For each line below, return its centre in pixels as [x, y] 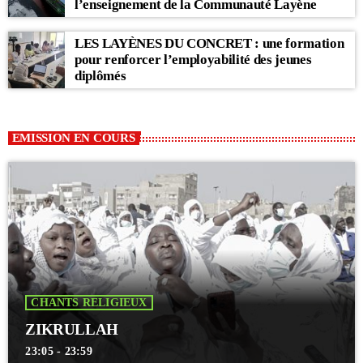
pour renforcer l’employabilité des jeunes [193, 59]
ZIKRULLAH [72, 329]
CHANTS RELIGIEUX [89, 302]
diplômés [100, 75]
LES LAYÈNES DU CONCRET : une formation [209, 43]
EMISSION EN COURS [73, 137]
